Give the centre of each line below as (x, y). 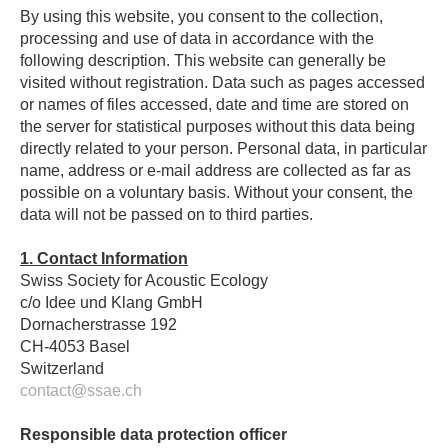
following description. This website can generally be (203, 60)
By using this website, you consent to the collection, (201, 16)
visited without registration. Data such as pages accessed (222, 82)
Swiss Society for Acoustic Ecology (144, 280)
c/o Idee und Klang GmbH (111, 302)
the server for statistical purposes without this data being (217, 126)
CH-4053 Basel (75, 346)
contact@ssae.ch (81, 390)
